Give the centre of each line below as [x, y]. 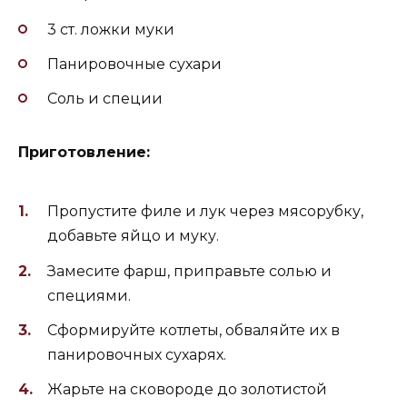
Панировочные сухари [134, 64]
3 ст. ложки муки [111, 29]
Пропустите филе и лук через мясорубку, [205, 212]
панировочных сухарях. [137, 354]
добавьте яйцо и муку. [133, 236]
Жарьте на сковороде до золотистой [187, 389]
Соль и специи [105, 99]
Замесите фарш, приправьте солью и [189, 271]
